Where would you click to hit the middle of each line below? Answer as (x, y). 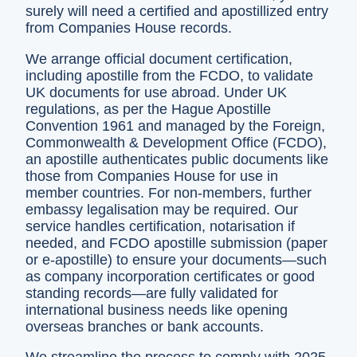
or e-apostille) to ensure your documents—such (176, 259)
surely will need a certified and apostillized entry (177, 11)
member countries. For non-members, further (169, 192)
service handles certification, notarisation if (160, 226)
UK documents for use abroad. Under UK (156, 92)
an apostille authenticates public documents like (177, 159)
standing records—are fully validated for (152, 293)
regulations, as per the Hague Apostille (148, 109)
